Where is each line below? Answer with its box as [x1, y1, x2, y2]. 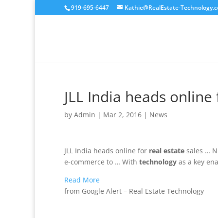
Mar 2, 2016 [103, 110, 142, 119]
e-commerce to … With [64, 157, 139, 166]
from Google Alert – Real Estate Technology [64, 186, 204, 196]
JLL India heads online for [64, 146, 149, 155]
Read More [64, 175, 100, 184]
